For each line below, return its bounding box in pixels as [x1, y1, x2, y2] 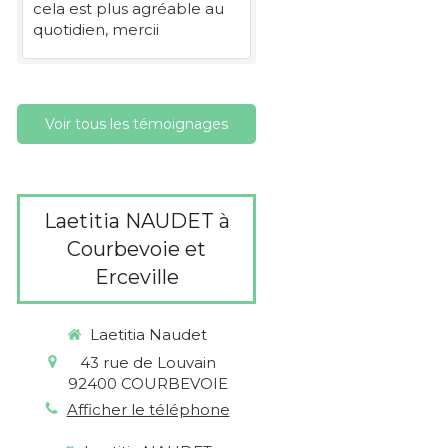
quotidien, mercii [33, 20, 159, 39]
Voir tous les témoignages [45, 115, 228, 133]
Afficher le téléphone [66, 399, 230, 419]
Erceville [94, 265, 179, 289]
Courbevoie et [67, 237, 206, 261]
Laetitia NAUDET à [43, 209, 230, 233]
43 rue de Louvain [80, 352, 216, 372]
